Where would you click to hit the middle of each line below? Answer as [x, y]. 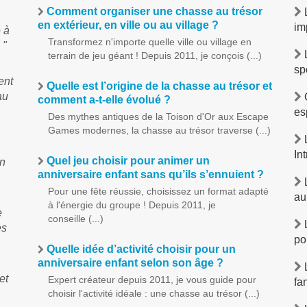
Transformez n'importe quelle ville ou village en [149, 42]
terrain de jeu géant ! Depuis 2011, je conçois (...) [155, 56]
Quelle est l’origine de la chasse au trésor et [158, 86]
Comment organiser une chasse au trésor [153, 11]
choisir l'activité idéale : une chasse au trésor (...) [153, 293]
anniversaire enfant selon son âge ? [130, 263]
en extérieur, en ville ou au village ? [128, 25]
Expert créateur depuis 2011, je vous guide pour [152, 280]
